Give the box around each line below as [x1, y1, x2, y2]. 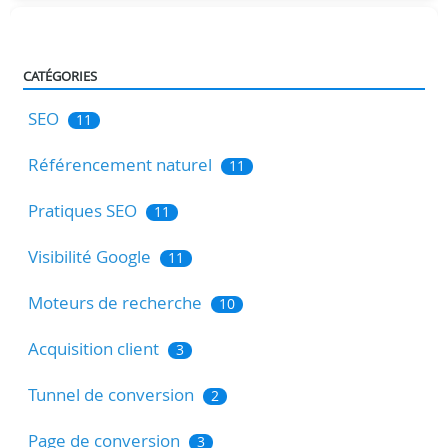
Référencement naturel [28, 152, 216, 176]
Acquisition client [28, 336, 163, 360]
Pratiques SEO [28, 198, 141, 222]
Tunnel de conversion [28, 382, 198, 406]
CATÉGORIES [23, 66, 97, 85]
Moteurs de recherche [28, 290, 206, 314]
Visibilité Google [28, 244, 155, 268]
